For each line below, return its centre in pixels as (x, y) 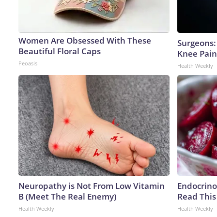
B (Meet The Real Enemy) (67, 196)
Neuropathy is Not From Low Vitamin (92, 186)
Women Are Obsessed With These (85, 40)
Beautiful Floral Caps (60, 51)
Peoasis (28, 63)
